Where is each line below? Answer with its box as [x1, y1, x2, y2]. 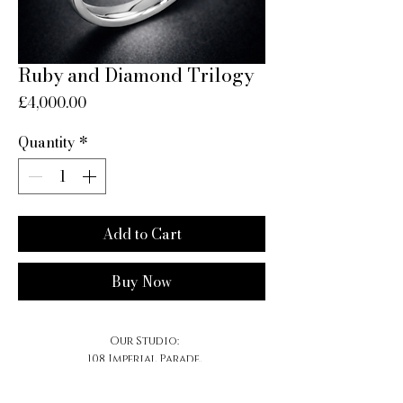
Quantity [18, 131, 76, 154]
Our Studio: [109, 334, 179, 349]
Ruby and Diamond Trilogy [18, 60, 254, 90]
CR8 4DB [120, 386, 168, 401]
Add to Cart [102, 223, 182, 246]
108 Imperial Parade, [86, 352, 201, 367]
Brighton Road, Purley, [76, 369, 211, 384]
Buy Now [112, 271, 172, 293]
